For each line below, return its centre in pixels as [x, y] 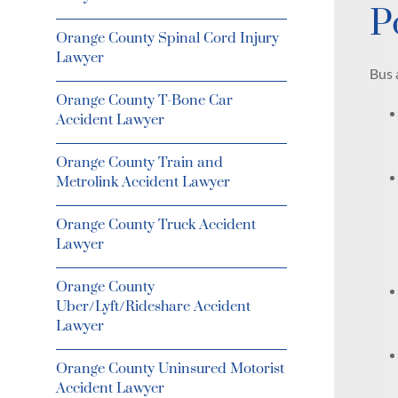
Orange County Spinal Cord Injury [167, 38]
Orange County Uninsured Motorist [170, 369]
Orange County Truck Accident [155, 225]
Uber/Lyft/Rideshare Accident [153, 306]
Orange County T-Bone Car [144, 100]
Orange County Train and [139, 163]
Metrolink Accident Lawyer [143, 182]
